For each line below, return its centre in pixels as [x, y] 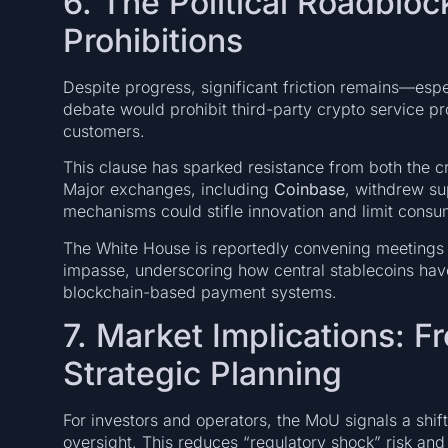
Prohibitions [152, 40]
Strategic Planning [202, 374]
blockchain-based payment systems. [199, 291]
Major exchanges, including [168, 189]
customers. [103, 130]
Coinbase [309, 189]
